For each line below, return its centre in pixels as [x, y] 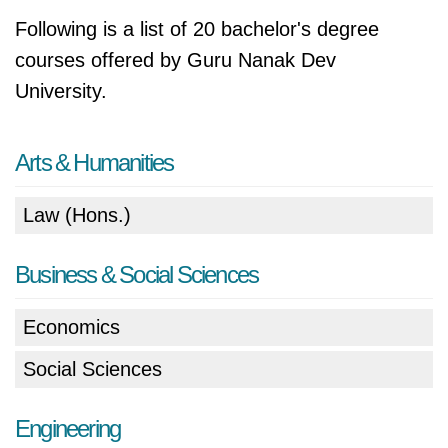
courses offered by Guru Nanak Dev [175, 60]
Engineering [68, 428]
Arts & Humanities [94, 162]
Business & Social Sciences [137, 274]
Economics [71, 327]
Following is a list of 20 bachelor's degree [197, 29]
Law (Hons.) [77, 215]
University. [61, 91]
